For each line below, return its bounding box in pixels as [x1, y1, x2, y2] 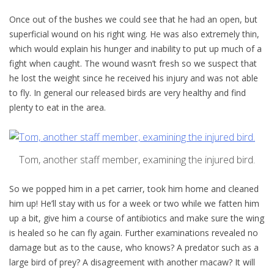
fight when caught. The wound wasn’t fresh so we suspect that [9, 57, 257, 70]
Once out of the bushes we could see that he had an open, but [9, 13, 257, 26]
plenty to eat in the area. [9, 102, 106, 114]
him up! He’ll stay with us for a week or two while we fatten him [9, 198, 259, 210]
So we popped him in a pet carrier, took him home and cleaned [9, 183, 259, 195]
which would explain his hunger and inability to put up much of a [9, 43, 262, 55]
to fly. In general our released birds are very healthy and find [9, 87, 246, 99]
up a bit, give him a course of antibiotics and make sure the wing [9, 212, 264, 224]
